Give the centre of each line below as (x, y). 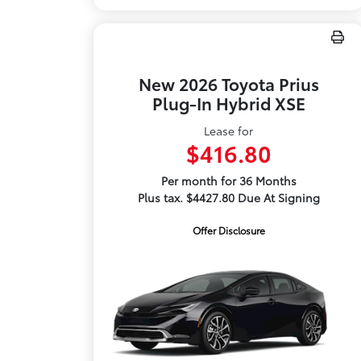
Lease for (229, 131)
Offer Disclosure (228, 230)
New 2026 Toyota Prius (228, 83)
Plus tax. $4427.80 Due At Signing (228, 197)
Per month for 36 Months (228, 180)
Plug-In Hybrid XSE (228, 103)
